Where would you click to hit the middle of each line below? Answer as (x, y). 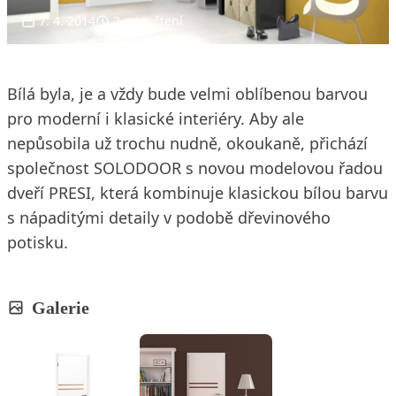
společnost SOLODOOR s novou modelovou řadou (195, 168)
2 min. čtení (148, 20)
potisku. (38, 242)
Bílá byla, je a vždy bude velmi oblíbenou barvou (187, 93)
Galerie (61, 307)
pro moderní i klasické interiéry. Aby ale (156, 118)
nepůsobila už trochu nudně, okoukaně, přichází (187, 143)
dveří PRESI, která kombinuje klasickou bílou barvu (198, 192)
